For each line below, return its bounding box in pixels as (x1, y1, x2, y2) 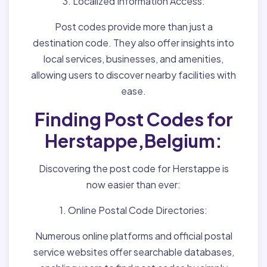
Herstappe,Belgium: (45, 129, 222, 152)
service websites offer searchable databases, (33, 246, 234, 258)
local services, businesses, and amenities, (44, 52, 223, 65)
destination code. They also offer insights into (33, 36, 234, 49)
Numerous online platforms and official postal (35, 229, 232, 242)
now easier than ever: (86, 178, 181, 191)
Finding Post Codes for (34, 108, 233, 131)
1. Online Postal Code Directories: (60, 204, 207, 216)
